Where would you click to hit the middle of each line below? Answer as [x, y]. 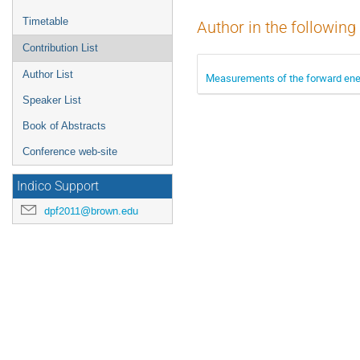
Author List [48, 74]
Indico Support [58, 186]
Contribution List [60, 48]
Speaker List [52, 100]
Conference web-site [70, 151]
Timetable [45, 21]
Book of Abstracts [64, 126]
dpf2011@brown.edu [91, 211]
